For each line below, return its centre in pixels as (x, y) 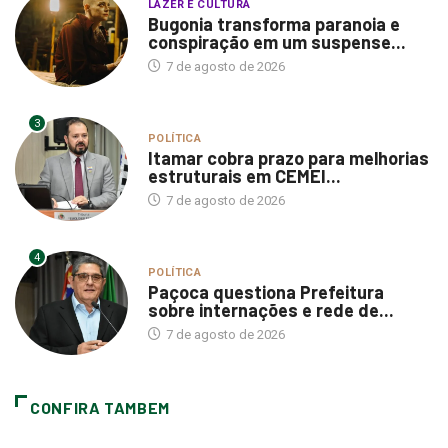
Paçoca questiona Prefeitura (265, 292)
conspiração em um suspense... (276, 42)
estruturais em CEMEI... (244, 176)
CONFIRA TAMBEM (100, 408)
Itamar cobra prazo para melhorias (288, 158)
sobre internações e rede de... (270, 310)
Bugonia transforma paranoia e (273, 24)
